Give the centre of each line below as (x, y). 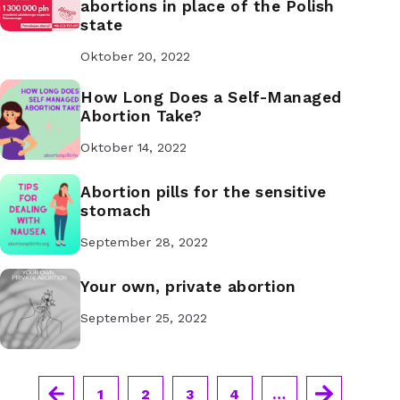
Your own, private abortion (188, 287)
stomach (116, 211)
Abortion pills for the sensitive (204, 192)
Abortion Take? (142, 117)
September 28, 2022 (144, 242)
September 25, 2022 (144, 318)
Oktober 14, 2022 (133, 148)
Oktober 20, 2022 (135, 57)
